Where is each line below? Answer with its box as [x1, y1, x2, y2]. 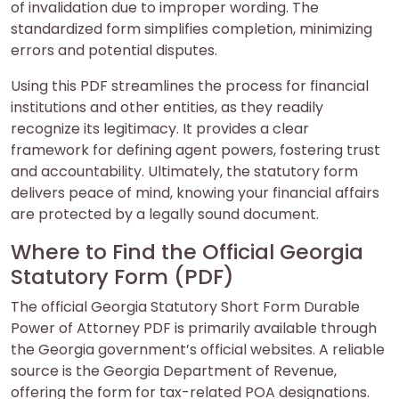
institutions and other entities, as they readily [11, 97, 323, 118]
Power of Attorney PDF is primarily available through [11, 318, 377, 339]
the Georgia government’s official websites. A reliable [11, 339, 385, 361]
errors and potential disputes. [11, 40, 217, 61]
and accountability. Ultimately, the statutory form [11, 161, 358, 183]
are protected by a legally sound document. [11, 204, 319, 225]
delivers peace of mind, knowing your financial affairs [11, 183, 379, 204]
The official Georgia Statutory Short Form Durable [11, 297, 360, 318]
